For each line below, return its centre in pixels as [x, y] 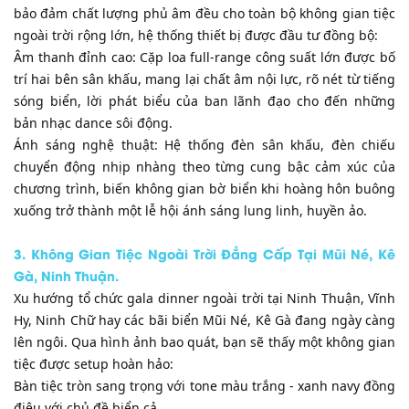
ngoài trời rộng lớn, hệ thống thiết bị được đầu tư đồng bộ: [196, 35]
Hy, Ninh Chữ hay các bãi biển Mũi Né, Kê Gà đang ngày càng [204, 320]
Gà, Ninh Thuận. [66, 275]
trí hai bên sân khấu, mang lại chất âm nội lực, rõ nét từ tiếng [204, 79]
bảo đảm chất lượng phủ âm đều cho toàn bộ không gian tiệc [204, 13]
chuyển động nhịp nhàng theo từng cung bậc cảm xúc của [204, 166]
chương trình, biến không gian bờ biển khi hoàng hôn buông [204, 188]
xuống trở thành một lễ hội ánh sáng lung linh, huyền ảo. [190, 210]
